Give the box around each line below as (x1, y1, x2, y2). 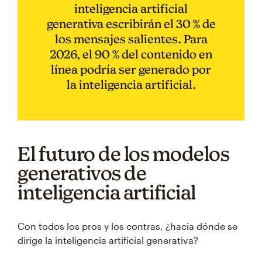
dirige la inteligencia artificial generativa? (18, 235, 198, 246)
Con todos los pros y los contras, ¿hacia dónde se (18, 220, 237, 232)
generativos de (18, 161, 146, 185)
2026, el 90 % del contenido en (50, 47, 212, 61)
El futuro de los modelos (18, 142, 229, 166)
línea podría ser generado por (51, 63, 211, 77)
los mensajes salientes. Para (54, 32, 208, 46)
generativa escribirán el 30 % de (46, 17, 216, 31)
